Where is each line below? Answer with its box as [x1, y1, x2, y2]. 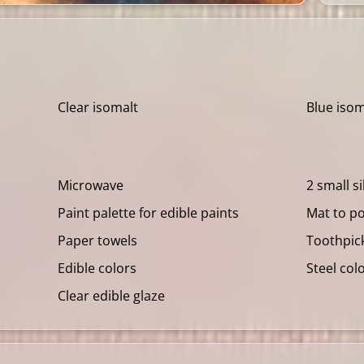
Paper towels [58, 231, 137, 249]
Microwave [58, 175, 123, 194]
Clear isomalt [58, 97, 138, 116]
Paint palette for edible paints [58, 203, 239, 222]
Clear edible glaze [58, 286, 165, 305]
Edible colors [58, 258, 136, 277]
